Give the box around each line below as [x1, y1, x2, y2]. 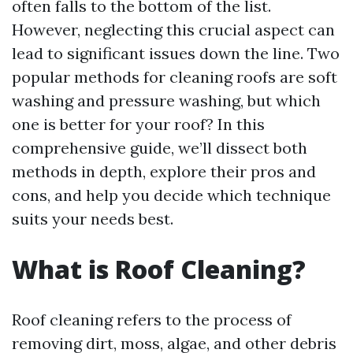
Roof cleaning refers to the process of [12, 310, 292, 329]
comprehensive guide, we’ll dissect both [12, 138, 307, 158]
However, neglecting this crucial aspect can [12, 20, 335, 39]
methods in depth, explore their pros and [12, 162, 316, 181]
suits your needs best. [12, 209, 173, 229]
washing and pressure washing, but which [12, 91, 321, 110]
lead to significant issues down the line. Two [12, 43, 340, 63]
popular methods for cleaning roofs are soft [12, 67, 337, 87]
